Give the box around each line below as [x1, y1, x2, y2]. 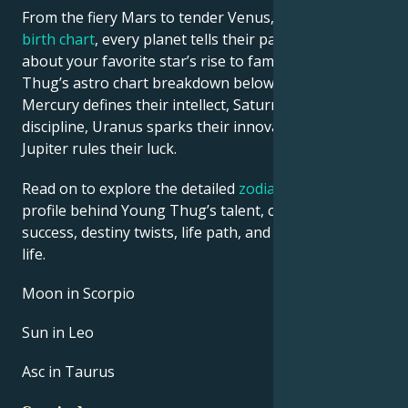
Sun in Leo [22, 321, 94, 342]
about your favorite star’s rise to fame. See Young [22, 51, 362, 72]
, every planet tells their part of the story [95, 29, 372, 50]
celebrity [323, 7, 382, 28]
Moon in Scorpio [22, 282, 135, 303]
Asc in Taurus [22, 362, 115, 382]
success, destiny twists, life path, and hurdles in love [22, 221, 374, 242]
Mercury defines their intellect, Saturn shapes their [22, 95, 369, 116]
